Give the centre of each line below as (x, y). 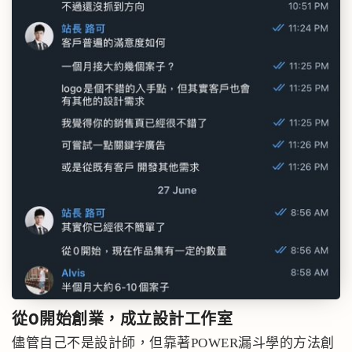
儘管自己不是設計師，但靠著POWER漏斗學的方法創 (173, 343)
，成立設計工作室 (168, 319)
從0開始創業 (58, 319)
